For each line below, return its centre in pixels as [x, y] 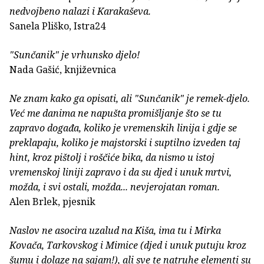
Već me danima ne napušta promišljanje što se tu [115, 113]
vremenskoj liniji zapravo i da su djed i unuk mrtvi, [121, 172]
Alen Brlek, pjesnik [52, 202]
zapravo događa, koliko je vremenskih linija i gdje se [123, 128]
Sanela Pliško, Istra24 [59, 26]
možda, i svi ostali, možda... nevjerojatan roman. [115, 187]
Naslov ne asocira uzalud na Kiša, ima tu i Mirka [115, 231]
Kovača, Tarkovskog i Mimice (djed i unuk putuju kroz [128, 245]
